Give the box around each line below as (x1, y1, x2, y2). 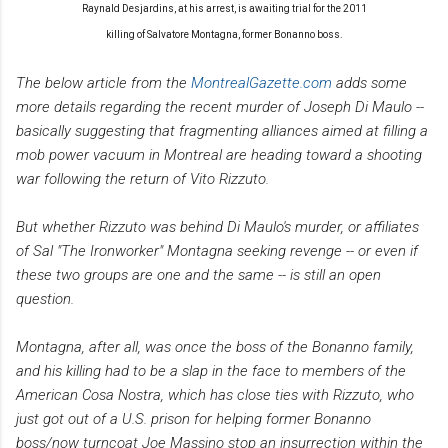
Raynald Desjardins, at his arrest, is (81, 2, 249, 14)
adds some (332, 73, 407, 92)
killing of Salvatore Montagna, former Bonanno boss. (105, 28, 343, 40)
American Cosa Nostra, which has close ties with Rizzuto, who (16, 385, 414, 404)
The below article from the (16, 73, 191, 92)
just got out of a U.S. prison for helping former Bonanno (16, 409, 371, 428)
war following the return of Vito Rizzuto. (16, 169, 269, 188)
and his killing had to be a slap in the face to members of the (16, 361, 406, 380)
